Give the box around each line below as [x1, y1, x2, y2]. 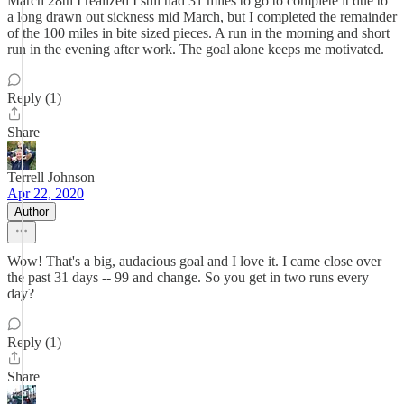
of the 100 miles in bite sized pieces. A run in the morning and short [7, 25, 390, 41]
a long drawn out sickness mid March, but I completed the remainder [7, 9, 397, 24]
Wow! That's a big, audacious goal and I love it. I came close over [7, 253, 381, 269]
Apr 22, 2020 [7, 186, 84, 201]
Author [14, 205, 49, 218]
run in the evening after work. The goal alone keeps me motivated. [7, 41, 384, 57]
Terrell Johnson [7, 170, 95, 185]
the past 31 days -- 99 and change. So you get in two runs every [7, 270, 369, 285]
